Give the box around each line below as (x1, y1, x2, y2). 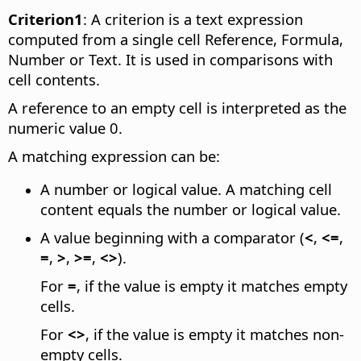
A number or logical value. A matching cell (40, 179, 332, 200)
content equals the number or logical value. (40, 199, 341, 220)
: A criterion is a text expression (83, 9, 303, 30)
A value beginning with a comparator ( (40, 227, 305, 248)
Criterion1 (8, 9, 83, 30)
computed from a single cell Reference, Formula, (8, 29, 343, 50)
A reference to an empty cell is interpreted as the (8, 98, 346, 118)
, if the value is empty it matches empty (77, 276, 347, 297)
